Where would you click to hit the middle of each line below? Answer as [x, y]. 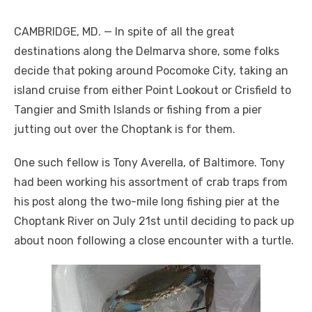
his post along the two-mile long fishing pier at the [147, 201]
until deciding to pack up [227, 221]
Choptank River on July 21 [82, 221]
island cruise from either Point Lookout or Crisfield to [153, 90]
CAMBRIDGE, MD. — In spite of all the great [124, 31]
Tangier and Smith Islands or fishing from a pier [138, 109]
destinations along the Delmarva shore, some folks [147, 51]
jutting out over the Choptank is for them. [125, 129]
